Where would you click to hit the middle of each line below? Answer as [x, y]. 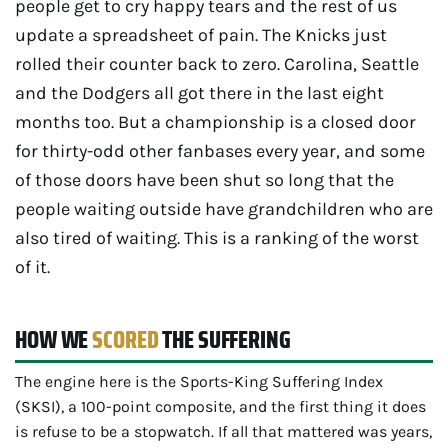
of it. [32, 267]
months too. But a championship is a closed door [215, 122]
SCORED [125, 340]
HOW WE [54, 340]
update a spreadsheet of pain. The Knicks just [201, 35]
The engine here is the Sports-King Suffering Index [199, 381]
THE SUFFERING [224, 340]
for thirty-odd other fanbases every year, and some [220, 151]
